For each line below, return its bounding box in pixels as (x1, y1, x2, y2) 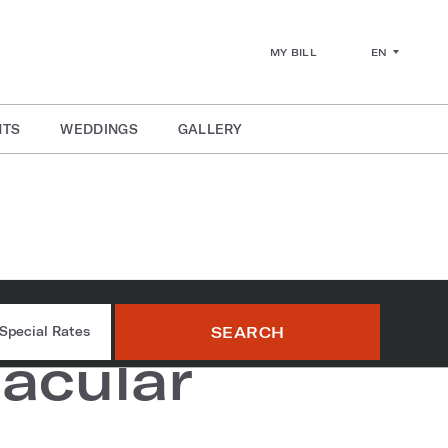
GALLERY (177, 122, 242, 136)
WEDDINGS (60, 122, 138, 136)
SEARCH (210, 322, 285, 341)
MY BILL (270, 46, 317, 58)
